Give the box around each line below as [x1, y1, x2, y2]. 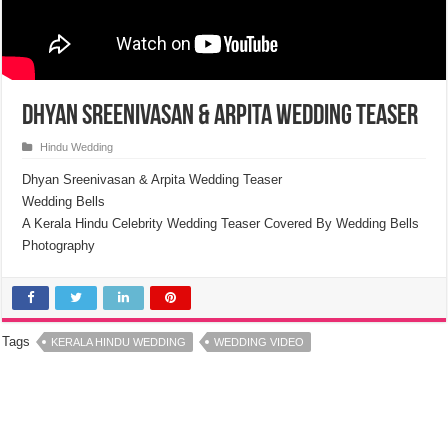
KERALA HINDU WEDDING [51, 336, 187, 348]
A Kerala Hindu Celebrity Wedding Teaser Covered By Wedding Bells [22, 216, 420, 231]
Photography [22, 238, 96, 253]
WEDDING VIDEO [214, 336, 305, 348]
